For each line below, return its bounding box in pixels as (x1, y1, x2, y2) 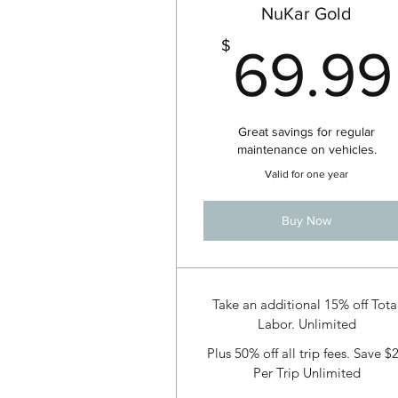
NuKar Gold (261, 4, 353, 24)
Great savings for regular (238, 124, 376, 139)
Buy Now (282, 213, 332, 228)
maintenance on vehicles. (236, 142, 377, 157)
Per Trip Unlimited (252, 363, 361, 381)
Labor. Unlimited (257, 315, 356, 333)
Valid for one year (265, 168, 349, 181)
